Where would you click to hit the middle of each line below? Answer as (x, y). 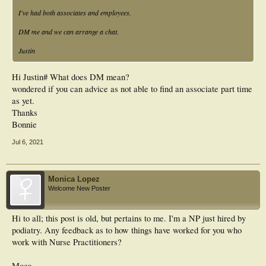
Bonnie (24, 124)
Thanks (25, 112)
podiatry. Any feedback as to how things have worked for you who (127, 230)
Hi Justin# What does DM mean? (71, 77)
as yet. (23, 100)
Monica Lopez (74, 179)
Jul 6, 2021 (28, 142)
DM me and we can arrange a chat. (69, 31)
